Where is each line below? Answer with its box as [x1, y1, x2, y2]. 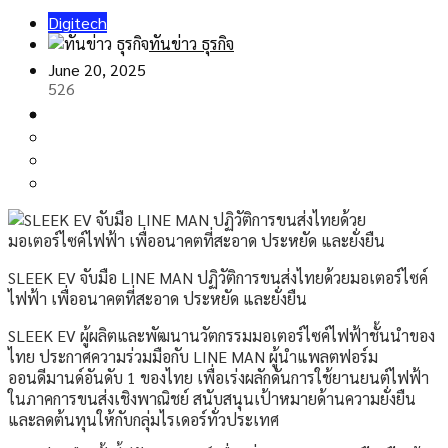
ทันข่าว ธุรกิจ [149, 33, 234, 55]
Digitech [48, 12, 107, 34]
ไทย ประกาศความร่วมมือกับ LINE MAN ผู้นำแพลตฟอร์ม [8, 346, 378, 368]
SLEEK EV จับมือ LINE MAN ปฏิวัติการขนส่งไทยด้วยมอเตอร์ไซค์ [8, 267, 428, 289]
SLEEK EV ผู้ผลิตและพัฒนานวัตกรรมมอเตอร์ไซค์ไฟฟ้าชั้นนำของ [8, 325, 435, 347]
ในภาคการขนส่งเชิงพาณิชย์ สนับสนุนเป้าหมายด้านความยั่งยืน [8, 388, 416, 410]
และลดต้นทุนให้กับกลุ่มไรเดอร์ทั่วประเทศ [8, 409, 279, 431]
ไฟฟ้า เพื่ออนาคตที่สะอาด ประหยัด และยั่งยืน [8, 288, 307, 310]
